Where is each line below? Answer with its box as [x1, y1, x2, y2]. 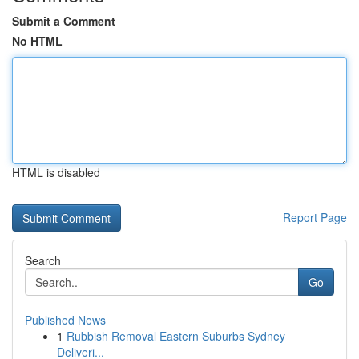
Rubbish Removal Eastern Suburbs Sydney [67, 328, 285, 344]
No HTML [12, 33, 63, 49]
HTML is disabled [12, 164, 100, 180]
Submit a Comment [12, 13, 115, 29]
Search [25, 252, 61, 268]
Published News [25, 312, 106, 328]
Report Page [283, 209, 347, 225]
